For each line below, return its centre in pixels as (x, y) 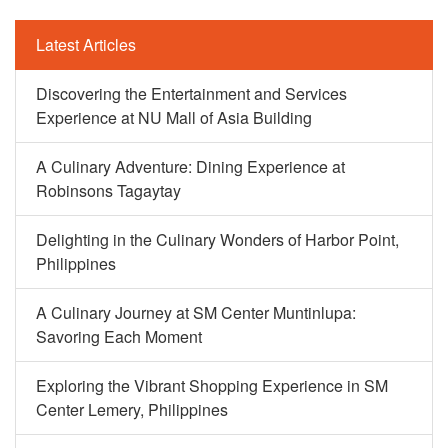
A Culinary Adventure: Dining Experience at (190, 166)
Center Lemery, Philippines (132, 409)
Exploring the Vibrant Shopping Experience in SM (212, 385)
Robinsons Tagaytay (108, 190)
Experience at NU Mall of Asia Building (174, 117)
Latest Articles (86, 44)
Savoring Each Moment (119, 336)
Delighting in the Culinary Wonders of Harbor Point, (217, 239)
